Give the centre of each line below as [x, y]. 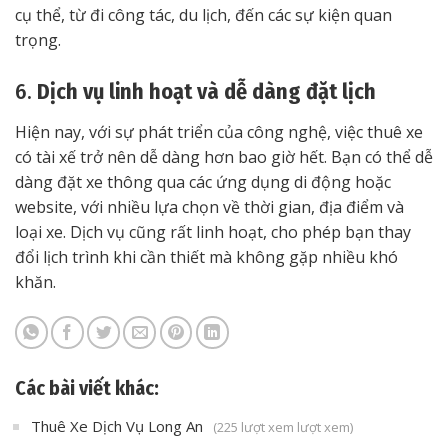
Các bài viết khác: [87, 387]
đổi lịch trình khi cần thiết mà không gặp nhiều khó [206, 256]
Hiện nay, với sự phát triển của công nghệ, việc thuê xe [219, 131]
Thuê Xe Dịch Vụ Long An [117, 425]
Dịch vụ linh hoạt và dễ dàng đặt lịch [206, 91]
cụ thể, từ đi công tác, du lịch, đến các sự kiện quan [203, 14]
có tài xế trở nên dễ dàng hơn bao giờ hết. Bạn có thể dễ [224, 156]
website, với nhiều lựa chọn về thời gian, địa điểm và [209, 206]
